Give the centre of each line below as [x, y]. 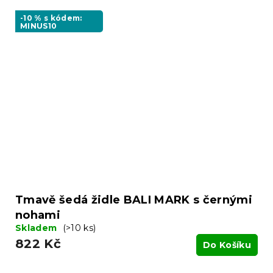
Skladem [37, 228]
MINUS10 [39, 26]
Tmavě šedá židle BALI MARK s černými [134, 200]
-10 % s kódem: [51, 18]
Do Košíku [227, 245]
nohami [38, 215]
